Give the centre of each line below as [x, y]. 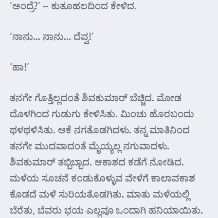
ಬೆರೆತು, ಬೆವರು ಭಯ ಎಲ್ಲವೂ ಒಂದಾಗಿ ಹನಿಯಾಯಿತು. [106, 210]
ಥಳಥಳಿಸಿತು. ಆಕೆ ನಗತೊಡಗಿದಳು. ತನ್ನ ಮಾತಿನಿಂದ [100, 129]
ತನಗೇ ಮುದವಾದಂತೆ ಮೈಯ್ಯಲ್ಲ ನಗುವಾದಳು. [90, 145]
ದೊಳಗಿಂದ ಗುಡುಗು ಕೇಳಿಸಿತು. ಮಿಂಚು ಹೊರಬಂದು [102, 113]
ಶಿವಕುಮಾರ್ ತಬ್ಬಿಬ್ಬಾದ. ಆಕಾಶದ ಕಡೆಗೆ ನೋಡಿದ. [97, 162]
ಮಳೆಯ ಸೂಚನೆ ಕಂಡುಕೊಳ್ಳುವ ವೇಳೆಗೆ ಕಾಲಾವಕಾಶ [102, 178]
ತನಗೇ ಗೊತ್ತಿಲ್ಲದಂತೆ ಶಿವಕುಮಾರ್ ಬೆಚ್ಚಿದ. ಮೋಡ [96, 97]
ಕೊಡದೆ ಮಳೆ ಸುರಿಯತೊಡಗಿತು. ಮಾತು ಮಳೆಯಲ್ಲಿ [100, 194]
